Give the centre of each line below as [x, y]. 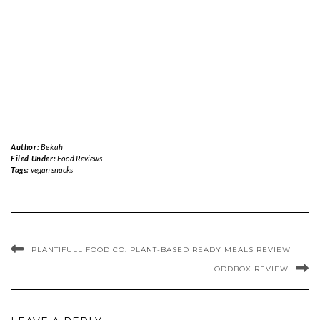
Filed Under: [34, 159]
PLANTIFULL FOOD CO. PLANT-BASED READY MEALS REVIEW [161, 250]
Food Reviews [79, 159]
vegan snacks [51, 170]
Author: [26, 147]
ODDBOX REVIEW [251, 269]
